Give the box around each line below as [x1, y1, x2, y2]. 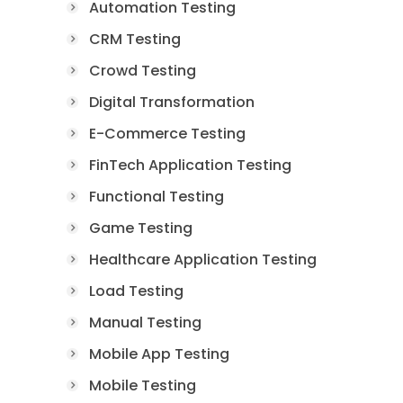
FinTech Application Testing [89, 154, 291, 175]
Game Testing [89, 217, 193, 238]
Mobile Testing [89, 374, 196, 396]
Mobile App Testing [89, 343, 229, 364]
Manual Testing [89, 311, 201, 333]
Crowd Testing [89, 59, 196, 81]
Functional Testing [89, 185, 224, 207]
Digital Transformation [89, 91, 255, 112]
